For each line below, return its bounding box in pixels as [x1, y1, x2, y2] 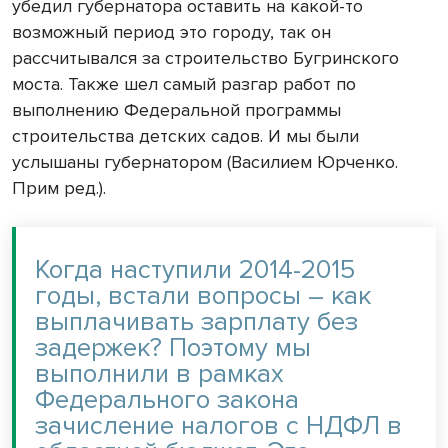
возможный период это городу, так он [12, 20, 331, 43]
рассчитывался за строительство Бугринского [12, 46, 399, 69]
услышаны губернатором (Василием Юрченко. [12, 150, 398, 173]
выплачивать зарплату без [35, 305, 358, 338]
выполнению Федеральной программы [12, 98, 341, 121]
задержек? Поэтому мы [35, 331, 311, 364]
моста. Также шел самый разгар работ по [12, 72, 356, 95]
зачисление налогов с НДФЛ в [35, 409, 402, 442]
